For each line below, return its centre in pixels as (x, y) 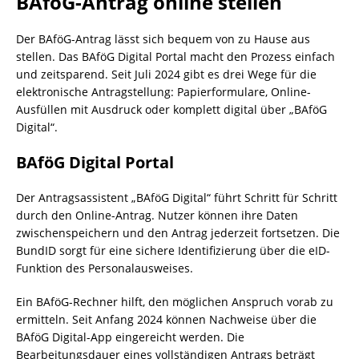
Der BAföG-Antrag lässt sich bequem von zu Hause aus (163, 39)
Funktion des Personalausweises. (105, 268)
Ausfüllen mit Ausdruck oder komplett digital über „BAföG (171, 109)
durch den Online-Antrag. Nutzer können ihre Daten (157, 215)
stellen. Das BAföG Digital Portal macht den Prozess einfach (175, 56)
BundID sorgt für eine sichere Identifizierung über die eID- (173, 250)
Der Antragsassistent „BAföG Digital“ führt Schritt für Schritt (177, 198)
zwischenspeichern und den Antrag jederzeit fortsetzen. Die (178, 233)
